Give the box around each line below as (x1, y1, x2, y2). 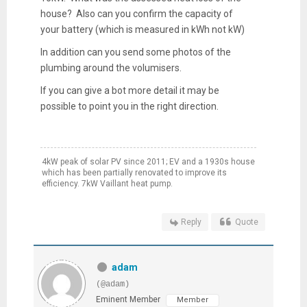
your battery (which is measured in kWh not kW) (40, 23, 245, 35)
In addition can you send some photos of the (40, 46, 231, 58)
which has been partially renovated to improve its (41, 167, 227, 177)
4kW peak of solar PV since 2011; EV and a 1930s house (41, 156, 255, 167)
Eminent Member (95, 294, 160, 304)
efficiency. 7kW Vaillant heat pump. (41, 178, 173, 188)
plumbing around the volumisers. (40, 62, 182, 73)
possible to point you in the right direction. (40, 100, 219, 112)
